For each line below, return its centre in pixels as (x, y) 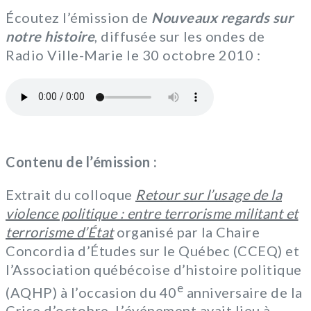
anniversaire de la (243, 292)
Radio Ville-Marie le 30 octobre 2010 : (133, 54)
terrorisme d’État (60, 232)
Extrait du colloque (70, 194)
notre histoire (50, 36)
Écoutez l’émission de (78, 17)
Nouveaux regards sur (222, 17)
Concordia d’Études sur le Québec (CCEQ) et (152, 250)
